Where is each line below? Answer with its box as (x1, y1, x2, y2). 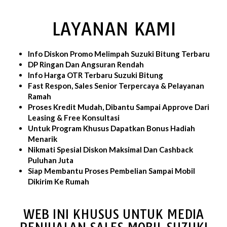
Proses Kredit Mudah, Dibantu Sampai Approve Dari (28, 102, 209, 111)
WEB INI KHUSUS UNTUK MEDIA (23, 206, 204, 222)
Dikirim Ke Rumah (28, 176, 89, 186)
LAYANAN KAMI (51, 18, 176, 40)
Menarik (28, 134, 57, 143)
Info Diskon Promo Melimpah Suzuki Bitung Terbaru (28, 49, 210, 58)
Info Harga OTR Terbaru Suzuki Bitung (28, 70, 163, 80)
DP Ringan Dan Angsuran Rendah (28, 59, 144, 69)
